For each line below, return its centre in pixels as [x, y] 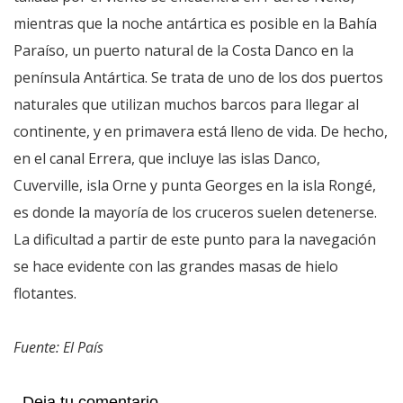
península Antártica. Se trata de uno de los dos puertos [198, 77]
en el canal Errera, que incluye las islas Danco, [167, 158]
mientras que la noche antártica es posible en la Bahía [195, 23]
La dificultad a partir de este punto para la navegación [195, 239]
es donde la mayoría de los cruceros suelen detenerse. [195, 212]
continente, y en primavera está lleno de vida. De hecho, [201, 131]
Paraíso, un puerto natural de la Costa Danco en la [184, 50]
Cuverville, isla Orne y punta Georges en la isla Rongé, [195, 185]
